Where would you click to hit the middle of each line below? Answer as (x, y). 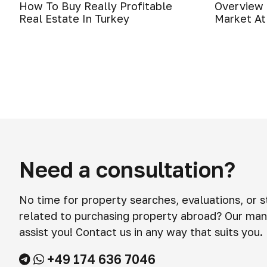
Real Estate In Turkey (74, 18)
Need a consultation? (127, 170)
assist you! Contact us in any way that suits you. (141, 232)
